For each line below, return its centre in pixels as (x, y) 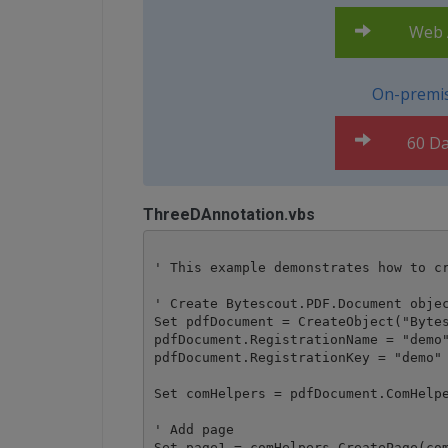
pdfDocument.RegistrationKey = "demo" (297, 357)
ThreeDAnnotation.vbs (229, 214)
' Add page (193, 429)
